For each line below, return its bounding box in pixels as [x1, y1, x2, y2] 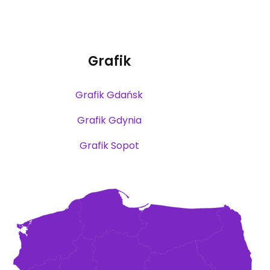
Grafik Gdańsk [75, 87, 143, 102]
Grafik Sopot [79, 138, 139, 152]
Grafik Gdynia [77, 113, 142, 127]
